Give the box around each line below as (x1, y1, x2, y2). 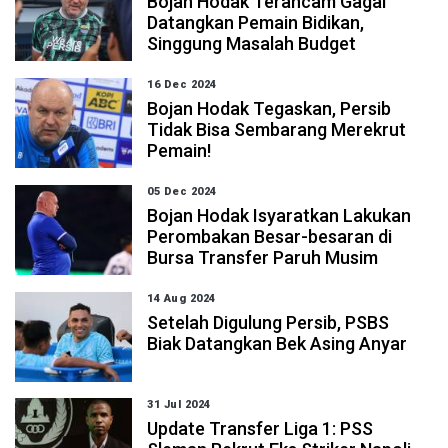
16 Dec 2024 (147, 78, 217, 91)
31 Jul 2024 (147, 398, 211, 411)
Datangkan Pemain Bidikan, (147, 12, 365, 33)
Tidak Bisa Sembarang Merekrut (147, 119, 407, 140)
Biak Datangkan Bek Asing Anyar (147, 333, 408, 354)
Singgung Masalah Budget (147, 33, 357, 54)
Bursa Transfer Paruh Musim (147, 247, 379, 268)
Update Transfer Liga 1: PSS (147, 418, 374, 439)
